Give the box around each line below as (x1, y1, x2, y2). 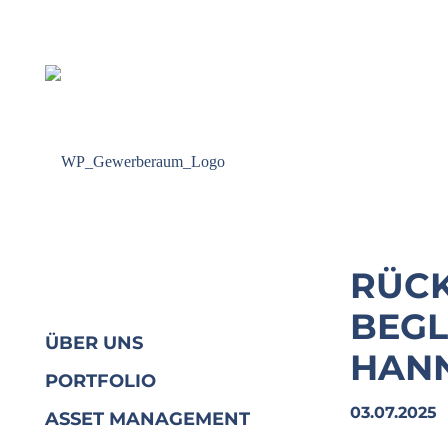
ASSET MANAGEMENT (45, 408, 250, 430)
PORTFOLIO (45, 370, 156, 392)
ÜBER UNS (45, 332, 143, 354)
